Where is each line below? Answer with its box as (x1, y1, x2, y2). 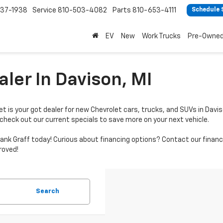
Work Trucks (142, 33, 181, 40)
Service (32, 6, 56, 14)
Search (35, 188, 59, 195)
